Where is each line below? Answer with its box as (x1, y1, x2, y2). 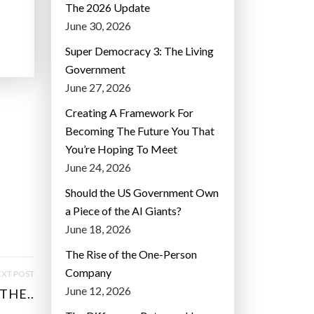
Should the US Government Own (65, 186, 219, 200)
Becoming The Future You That (65, 124, 214, 138)
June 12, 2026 (65, 284, 131, 298)
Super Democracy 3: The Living (65, 44, 214, 58)
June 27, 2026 (65, 81, 131, 95)
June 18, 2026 (65, 222, 131, 236)
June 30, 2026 (65, 19, 131, 33)
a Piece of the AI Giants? (65, 204, 182, 218)
